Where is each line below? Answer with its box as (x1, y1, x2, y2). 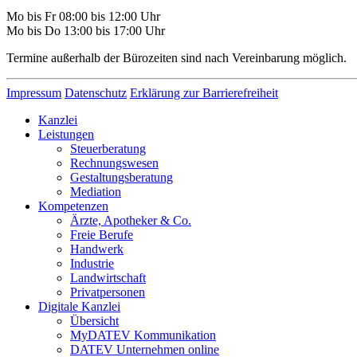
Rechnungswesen (70, 156, 159, 171)
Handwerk (70, 242, 124, 257)
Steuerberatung (70, 142, 146, 156)
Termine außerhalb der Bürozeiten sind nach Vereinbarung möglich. (6, 51, 347, 65)
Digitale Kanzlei (38, 300, 120, 314)
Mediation (70, 185, 121, 199)
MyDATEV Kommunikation (70, 328, 216, 343)
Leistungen (38, 127, 94, 142)
